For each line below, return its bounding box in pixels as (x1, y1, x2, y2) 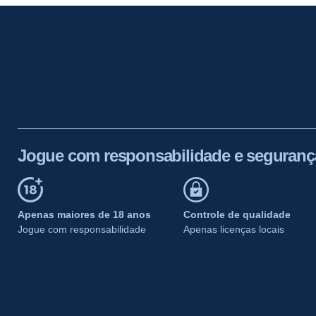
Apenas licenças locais (183, 223, 284, 235)
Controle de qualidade (183, 208, 291, 220)
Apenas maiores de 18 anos (18, 208, 151, 220)
